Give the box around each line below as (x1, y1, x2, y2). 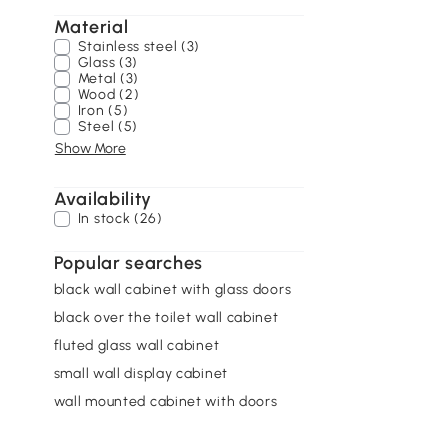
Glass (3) (77, 54, 139, 71)
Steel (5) (77, 118, 139, 135)
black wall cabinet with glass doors (53, 280, 292, 298)
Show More (54, 140, 126, 157)
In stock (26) (77, 210, 163, 227)
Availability (53, 188, 153, 210)
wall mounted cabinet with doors (53, 392, 278, 410)
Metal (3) (77, 70, 140, 87)
